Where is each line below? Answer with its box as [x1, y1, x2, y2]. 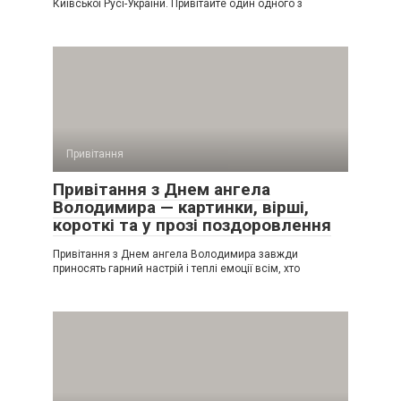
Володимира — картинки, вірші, [53, 196, 309, 218]
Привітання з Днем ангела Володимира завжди [53, 247, 298, 260]
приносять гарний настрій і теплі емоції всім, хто [53, 261, 300, 275]
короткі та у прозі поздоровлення [53, 214, 331, 235]
